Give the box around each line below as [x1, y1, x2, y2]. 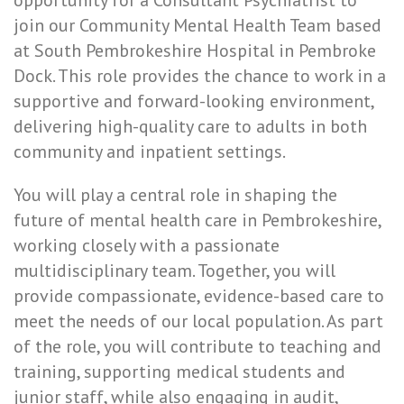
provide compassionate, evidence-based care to [14, 284, 384, 308]
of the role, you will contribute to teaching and [14, 335, 381, 358]
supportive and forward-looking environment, [14, 89, 373, 113]
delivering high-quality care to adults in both [14, 115, 367, 138]
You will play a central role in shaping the [14, 183, 337, 207]
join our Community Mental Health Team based [14, 14, 381, 37]
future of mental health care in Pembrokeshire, [14, 208, 381, 232]
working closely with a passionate [14, 234, 280, 257]
